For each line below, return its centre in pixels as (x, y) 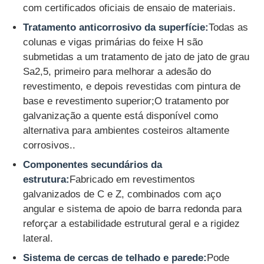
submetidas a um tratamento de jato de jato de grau (136, 57)
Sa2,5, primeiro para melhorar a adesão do (117, 72)
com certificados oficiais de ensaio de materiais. (130, 8)
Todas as (229, 28)
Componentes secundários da (93, 165)
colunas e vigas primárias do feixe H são (113, 42)
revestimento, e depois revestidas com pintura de (132, 87)
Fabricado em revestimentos (133, 180)
